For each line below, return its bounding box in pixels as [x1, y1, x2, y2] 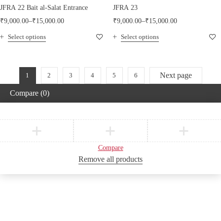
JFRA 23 [113, 4, 138, 12]
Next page [159, 71, 192, 80]
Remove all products [78, 155, 143, 164]
